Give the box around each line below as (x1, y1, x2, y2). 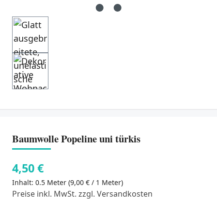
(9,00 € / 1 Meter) (68, 177, 123, 187)
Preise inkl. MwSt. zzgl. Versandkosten (12, 188, 153, 199)
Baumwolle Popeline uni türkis (12, 131, 140, 146)
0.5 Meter (35, 177, 68, 187)
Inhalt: (12, 177, 35, 187)
